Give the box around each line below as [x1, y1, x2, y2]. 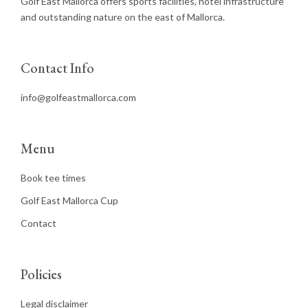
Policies [21, 265, 62, 283]
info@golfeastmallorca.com [21, 91, 136, 103]
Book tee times [21, 171, 86, 184]
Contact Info [21, 58, 94, 77]
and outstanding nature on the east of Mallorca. [21, 10, 225, 23]
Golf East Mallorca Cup [21, 194, 118, 206]
